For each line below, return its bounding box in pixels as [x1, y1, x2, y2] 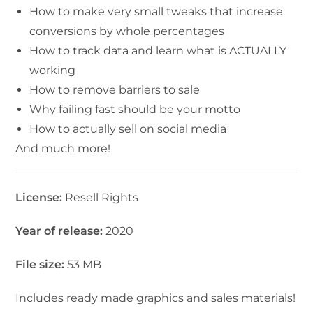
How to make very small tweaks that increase [29, 5, 284, 19]
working [29, 64, 76, 78]
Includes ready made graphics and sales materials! [15, 291, 296, 305]
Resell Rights [65, 191, 139, 205]
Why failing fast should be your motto [29, 103, 241, 117]
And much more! [15, 142, 111, 156]
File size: [15, 258, 68, 272]
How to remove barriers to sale [29, 83, 201, 97]
